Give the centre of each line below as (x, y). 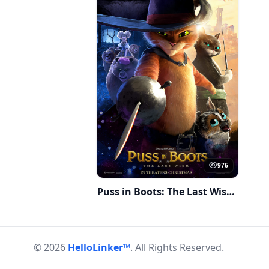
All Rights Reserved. (180, 247)
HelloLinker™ (99, 247)
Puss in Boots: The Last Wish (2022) (231, 191)
